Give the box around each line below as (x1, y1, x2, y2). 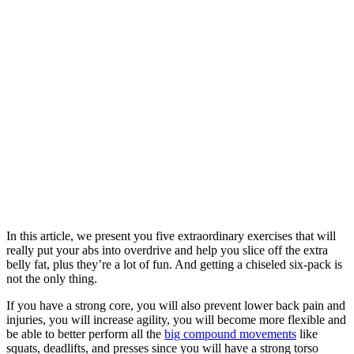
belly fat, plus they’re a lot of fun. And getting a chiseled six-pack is (6, 257, 342, 271)
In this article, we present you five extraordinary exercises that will (6, 228, 336, 243)
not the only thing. (6, 271, 97, 285)
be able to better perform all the (6, 326, 164, 341)
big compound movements (164, 326, 296, 341)
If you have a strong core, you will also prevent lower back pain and (6, 298, 345, 312)
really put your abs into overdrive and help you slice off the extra (6, 243, 328, 257)
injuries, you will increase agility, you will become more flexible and (6, 312, 346, 326)
